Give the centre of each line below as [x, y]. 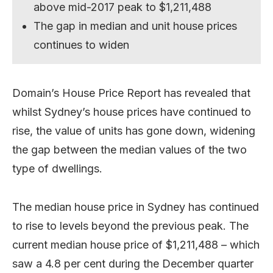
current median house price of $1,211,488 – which [136, 244]
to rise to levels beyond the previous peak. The [130, 225]
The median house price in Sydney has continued [136, 207]
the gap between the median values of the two [129, 149]
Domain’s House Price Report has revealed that [131, 93]
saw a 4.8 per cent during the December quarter [133, 263]
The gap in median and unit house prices [136, 26]
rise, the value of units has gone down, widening [134, 130]
